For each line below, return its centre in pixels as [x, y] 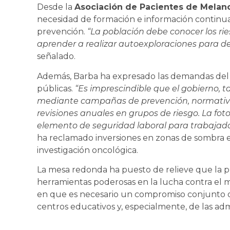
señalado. [56, 56]
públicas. [56, 88]
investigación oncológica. [88, 150]
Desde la [56, 7]
